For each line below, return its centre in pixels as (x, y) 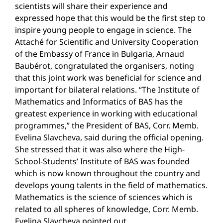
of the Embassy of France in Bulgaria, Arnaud (100, 54)
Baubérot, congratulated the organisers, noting (105, 66)
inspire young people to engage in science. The (103, 30)
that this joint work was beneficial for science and (108, 78)
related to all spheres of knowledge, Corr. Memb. (107, 209)
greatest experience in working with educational (106, 113)
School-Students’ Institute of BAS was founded (102, 161)
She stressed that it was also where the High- (100, 149)
